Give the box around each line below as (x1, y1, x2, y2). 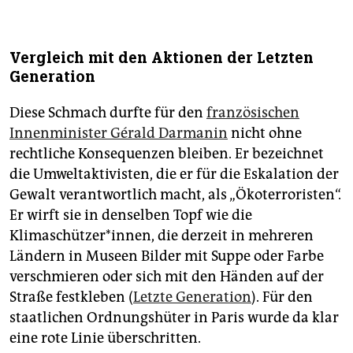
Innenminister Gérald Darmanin (9, 124, 228, 143)
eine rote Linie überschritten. (9, 329, 201, 347)
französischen (206, 104, 299, 122)
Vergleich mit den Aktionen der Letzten (9, 48, 314, 69)
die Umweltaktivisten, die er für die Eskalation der (9, 165, 339, 184)
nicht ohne (228, 124, 302, 143)
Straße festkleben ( (9, 288, 133, 307)
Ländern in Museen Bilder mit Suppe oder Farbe (9, 247, 324, 266)
